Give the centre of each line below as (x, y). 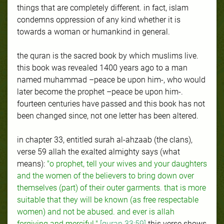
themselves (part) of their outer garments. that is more (111, 187)
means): (32, 163)
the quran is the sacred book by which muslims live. (108, 55)
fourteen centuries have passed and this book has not (111, 103)
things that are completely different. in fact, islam (103, 7)
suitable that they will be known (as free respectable (108, 199)
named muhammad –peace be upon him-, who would (111, 79)
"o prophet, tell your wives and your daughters (127, 163)
